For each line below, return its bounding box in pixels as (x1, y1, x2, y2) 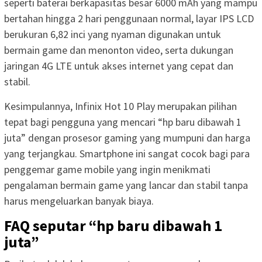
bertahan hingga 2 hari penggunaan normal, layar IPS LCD (4, 11, 254, 25)
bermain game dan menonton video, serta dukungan (4, 43, 233, 57)
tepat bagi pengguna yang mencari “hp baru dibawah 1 (4, 115, 242, 129)
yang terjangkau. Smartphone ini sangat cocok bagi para (4, 146, 250, 160)
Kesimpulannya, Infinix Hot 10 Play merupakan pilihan (4, 99, 237, 113)
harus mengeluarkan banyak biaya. (4, 194, 154, 208)
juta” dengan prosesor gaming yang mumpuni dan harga (4, 130, 250, 144)
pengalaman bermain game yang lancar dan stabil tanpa (4, 178, 248, 192)
